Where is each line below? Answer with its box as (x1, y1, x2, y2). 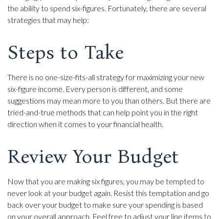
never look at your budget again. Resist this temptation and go (7, 188, 209, 198)
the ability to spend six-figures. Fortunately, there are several (7, 3, 206, 13)
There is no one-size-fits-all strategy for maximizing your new (7, 72, 204, 82)
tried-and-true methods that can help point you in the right (7, 108, 198, 117)
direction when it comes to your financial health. (7, 119, 163, 129)
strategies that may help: (7, 15, 89, 25)
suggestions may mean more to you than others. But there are (7, 96, 211, 106)
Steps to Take (7, 41, 124, 65)
